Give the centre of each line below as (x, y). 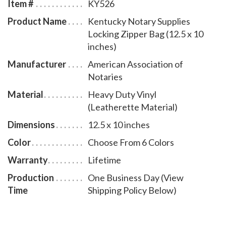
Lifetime (105, 160)
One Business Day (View (136, 177)
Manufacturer (37, 64)
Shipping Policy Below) (132, 190)
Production (31, 177)
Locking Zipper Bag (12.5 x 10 (146, 34)
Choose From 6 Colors (131, 142)
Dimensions (31, 124)
